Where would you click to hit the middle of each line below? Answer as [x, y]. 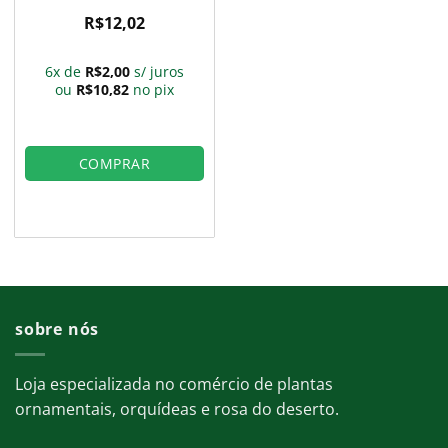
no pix [153, 90]
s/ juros [159, 72]
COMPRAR [114, 164]
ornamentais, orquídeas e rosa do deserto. [177, 408]
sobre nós [57, 329]
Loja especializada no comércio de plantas [174, 383]
